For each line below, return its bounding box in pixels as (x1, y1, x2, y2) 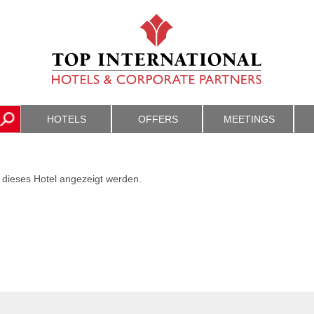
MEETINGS (223, 114, 275, 125)
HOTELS (47, 114, 86, 125)
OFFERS (137, 114, 178, 125)
